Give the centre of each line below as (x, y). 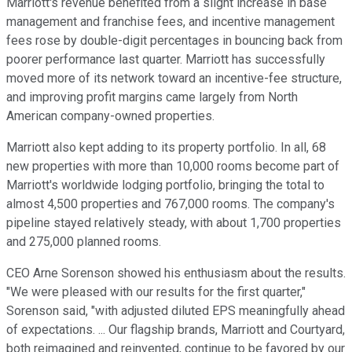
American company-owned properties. (110, 115)
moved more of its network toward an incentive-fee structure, (174, 78)
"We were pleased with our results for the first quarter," (156, 291)
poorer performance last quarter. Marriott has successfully (166, 59)
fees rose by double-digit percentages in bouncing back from (174, 40)
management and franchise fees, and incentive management (170, 21)
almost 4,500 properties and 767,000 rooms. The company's (170, 203)
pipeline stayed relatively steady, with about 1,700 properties (174, 222)
